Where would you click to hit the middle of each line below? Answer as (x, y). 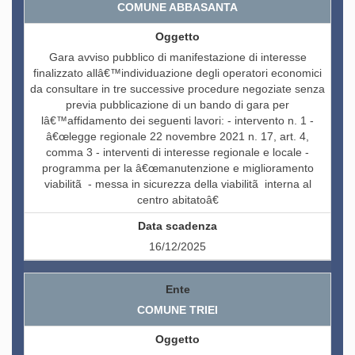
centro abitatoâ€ (177, 200)
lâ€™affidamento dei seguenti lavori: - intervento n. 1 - (177, 121)
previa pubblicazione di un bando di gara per (177, 105)
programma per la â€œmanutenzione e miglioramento (177, 168)
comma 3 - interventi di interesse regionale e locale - (177, 153)
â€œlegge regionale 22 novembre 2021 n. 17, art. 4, (177, 137)
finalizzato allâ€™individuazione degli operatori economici (177, 73)
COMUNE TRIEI (177, 310)
